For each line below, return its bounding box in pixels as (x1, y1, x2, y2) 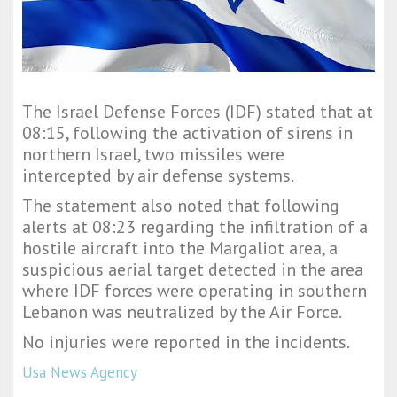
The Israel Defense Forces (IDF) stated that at (22, 100, 373, 124)
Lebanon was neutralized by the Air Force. (22, 300, 342, 324)
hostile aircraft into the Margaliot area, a (22, 237, 338, 261)
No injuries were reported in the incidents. (22, 331, 350, 354)
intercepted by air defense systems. (22, 164, 294, 188)
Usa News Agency (22, 362, 137, 383)
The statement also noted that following (22, 194, 339, 218)
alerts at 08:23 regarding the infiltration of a (22, 215, 368, 239)
